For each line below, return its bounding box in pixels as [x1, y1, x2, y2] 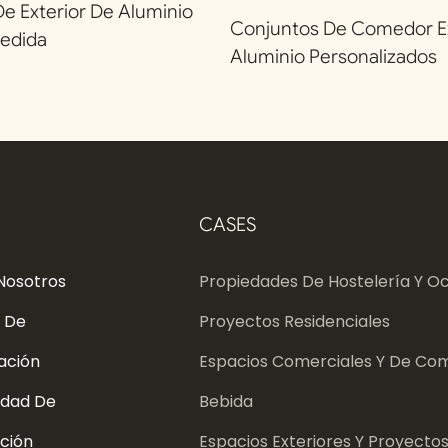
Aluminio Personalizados [230, 44, 437, 68]
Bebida [198, 390, 253, 414]
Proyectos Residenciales [198, 310, 390, 334]
